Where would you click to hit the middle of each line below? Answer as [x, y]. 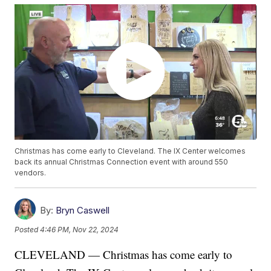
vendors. [31, 173]
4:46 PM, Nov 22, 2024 [80, 229]
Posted [28, 229]
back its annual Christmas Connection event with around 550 [122, 162]
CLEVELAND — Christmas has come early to [124, 255]
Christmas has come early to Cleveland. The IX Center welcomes [130, 151]
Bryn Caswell [83, 211]
